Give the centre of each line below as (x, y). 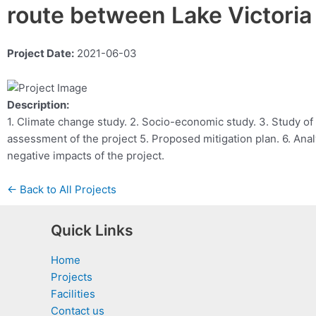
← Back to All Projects (62, 190)
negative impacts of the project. (86, 156)
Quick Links (92, 231)
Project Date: (41, 54)
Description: (38, 105)
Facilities (73, 294)
